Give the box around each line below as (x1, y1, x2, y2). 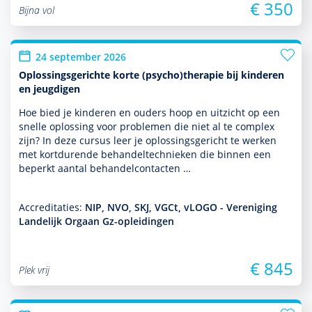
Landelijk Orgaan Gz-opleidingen (19, 214, 174, 228)
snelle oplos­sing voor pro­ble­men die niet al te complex (19, 120, 274, 133)
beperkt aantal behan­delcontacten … (19, 162, 191, 175)
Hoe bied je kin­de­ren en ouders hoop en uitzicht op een (19, 106, 280, 119)
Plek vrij (19, 263, 49, 276)
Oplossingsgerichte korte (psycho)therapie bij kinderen (19, 68, 284, 81)
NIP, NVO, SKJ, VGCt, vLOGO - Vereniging (85, 201, 277, 214)
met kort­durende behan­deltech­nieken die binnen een (19, 148, 271, 161)
